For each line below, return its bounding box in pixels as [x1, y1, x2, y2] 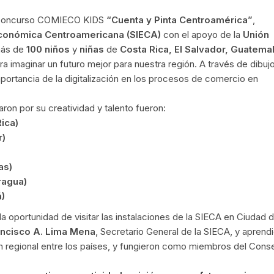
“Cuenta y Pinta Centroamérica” [106, 14, 253, 26]
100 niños [26, 43, 72, 56]
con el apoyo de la [161, 29, 243, 41]
